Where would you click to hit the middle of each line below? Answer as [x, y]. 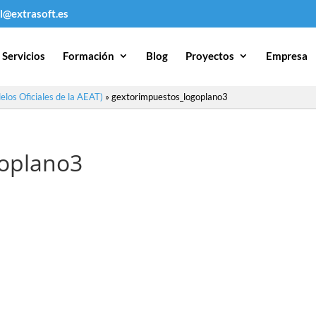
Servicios [24, 55]
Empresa [287, 55]
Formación [89, 55]
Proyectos [210, 55]
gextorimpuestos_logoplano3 [170, 96]
